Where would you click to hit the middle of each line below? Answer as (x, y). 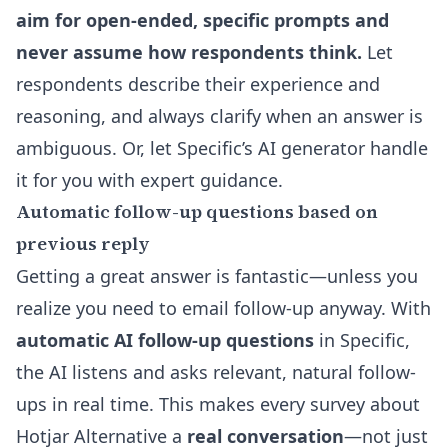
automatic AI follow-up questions (165, 340)
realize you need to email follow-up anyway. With (223, 308)
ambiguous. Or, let (96, 148)
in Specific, (362, 340)
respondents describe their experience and (198, 84)
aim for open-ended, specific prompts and (202, 20)
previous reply (82, 243)
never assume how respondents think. (189, 52)
